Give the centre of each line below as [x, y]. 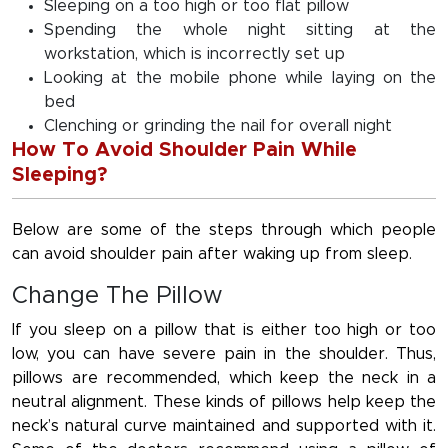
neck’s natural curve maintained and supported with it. [224, 426]
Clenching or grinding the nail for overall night [218, 126]
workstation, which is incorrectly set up [194, 54]
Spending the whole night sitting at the [240, 30]
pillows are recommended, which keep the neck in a [224, 378]
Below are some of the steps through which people [224, 230]
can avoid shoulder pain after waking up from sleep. [212, 254]
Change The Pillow [117, 296]
